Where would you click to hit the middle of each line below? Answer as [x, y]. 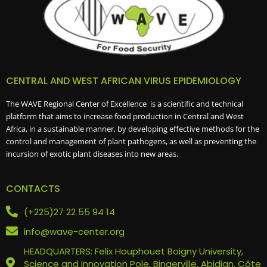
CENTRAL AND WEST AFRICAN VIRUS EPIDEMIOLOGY [124, 81]
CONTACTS [33, 188]
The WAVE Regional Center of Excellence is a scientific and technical [125, 104]
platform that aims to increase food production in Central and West [125, 117]
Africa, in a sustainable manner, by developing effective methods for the [133, 129]
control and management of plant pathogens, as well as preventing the [131, 142]
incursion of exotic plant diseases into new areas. [92, 154]
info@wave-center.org [74, 231]
